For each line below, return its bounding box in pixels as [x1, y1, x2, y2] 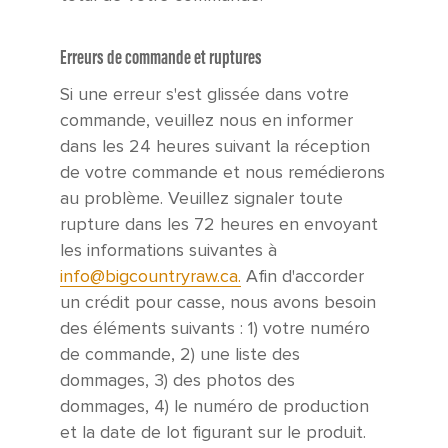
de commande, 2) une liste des [60, 344, 300, 366]
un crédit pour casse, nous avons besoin [60, 292, 376, 314]
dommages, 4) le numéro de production [60, 396, 369, 418]
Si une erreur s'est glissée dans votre [60, 84, 349, 106]
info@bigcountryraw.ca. [60, 266, 241, 288]
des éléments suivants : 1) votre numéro [60, 318, 370, 340]
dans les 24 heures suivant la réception [60, 136, 370, 158]
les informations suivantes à [60, 240, 277, 262]
